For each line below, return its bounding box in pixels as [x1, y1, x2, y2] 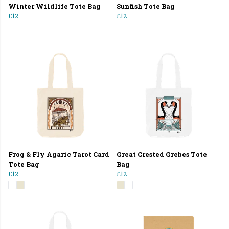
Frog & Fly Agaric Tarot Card [8, 150, 109, 158]
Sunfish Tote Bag [117, 2, 175, 10]
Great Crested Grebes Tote [117, 150, 207, 158]
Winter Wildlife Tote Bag [8, 2, 101, 10]
